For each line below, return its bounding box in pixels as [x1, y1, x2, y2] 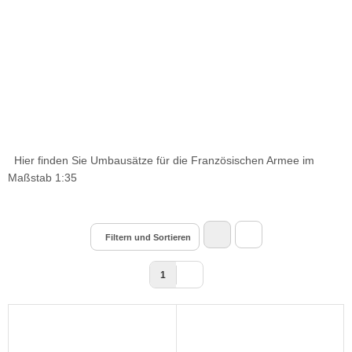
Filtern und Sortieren [104, 233, 191, 242]
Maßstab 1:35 [8, 171, 77, 184]
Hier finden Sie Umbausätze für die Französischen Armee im [8, 154, 314, 167]
